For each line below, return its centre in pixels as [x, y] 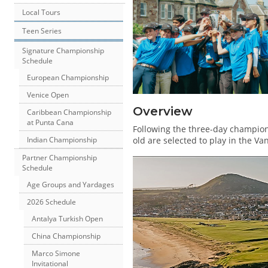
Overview [163, 111]
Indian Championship [62, 140]
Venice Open [48, 95]
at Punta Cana [50, 123]
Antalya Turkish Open [67, 219]
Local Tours [41, 13]
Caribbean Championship [69, 112]
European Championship [68, 78]
